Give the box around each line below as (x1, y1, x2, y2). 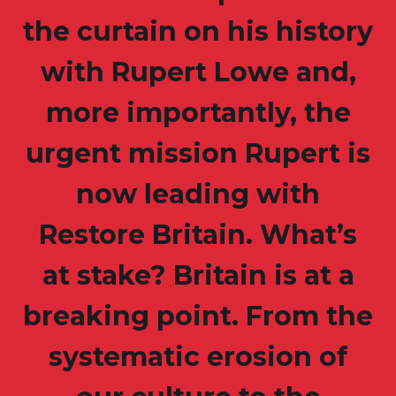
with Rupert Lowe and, (40, 56, 356, 89)
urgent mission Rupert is (26, 137, 370, 171)
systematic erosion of (49, 340, 347, 374)
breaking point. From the (23, 300, 373, 333)
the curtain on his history (23, 15, 373, 49)
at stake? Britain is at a (42, 259, 354, 293)
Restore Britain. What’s (39, 218, 357, 252)
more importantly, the (45, 96, 351, 130)
